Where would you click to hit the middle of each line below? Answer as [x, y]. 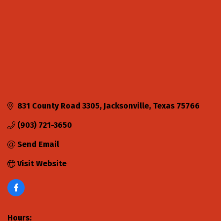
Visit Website [42, 164]
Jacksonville [126, 106]
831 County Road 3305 [58, 106]
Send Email [38, 145]
